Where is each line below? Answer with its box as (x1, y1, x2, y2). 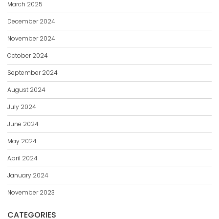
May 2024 (7, 137, 37, 146)
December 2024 (7, 17, 55, 26)
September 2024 (7, 68, 58, 77)
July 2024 (7, 103, 36, 111)
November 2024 (7, 34, 55, 43)
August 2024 (7, 86, 45, 94)
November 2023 (7, 188, 55, 197)
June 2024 (7, 120, 39, 129)
